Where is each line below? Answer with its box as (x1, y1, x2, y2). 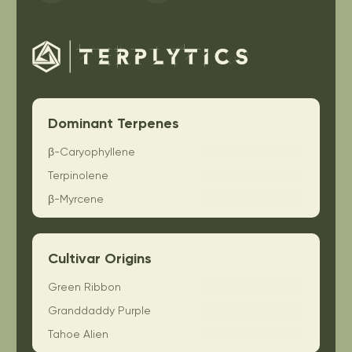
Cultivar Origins (48, 250, 152, 267)
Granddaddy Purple (48, 304, 151, 317)
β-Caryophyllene (48, 145, 135, 158)
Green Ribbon (48, 280, 121, 293)
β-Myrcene (48, 192, 104, 205)
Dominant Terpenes (48, 115, 179, 132)
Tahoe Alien (48, 328, 108, 340)
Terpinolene (48, 169, 108, 181)
